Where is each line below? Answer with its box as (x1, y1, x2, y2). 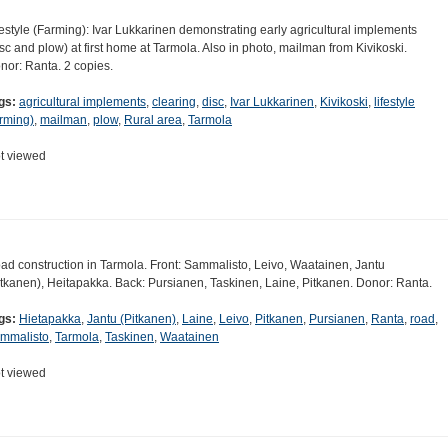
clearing (152, 95, 196, 110)
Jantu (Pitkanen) (87, 312, 176, 327)
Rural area (124, 113, 182, 128)
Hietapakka (19, 312, 81, 327)
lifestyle (374, 95, 415, 110)
